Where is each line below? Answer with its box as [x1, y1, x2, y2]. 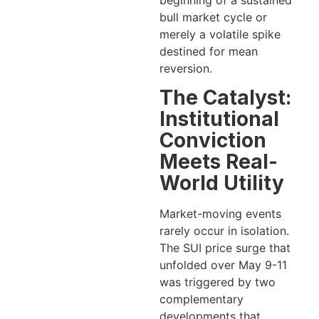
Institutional [159, 107, 279, 132]
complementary [159, 292, 244, 307]
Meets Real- [159, 150, 278, 174]
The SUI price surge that [159, 241, 291, 256]
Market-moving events [159, 206, 281, 221]
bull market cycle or [159, 10, 267, 24]
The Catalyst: [159, 85, 291, 110]
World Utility [159, 171, 284, 196]
